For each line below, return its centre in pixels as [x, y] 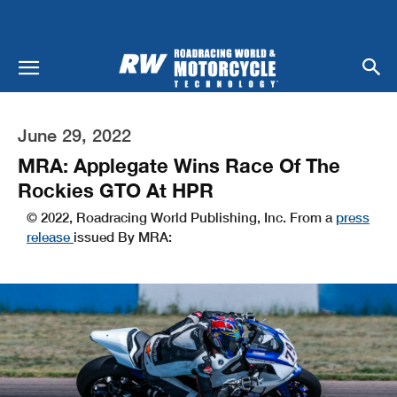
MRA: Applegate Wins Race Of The [179, 165]
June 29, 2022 [74, 134]
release [50, 236]
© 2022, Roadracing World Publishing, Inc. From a [181, 217]
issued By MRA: [123, 236]
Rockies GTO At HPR [116, 190]
